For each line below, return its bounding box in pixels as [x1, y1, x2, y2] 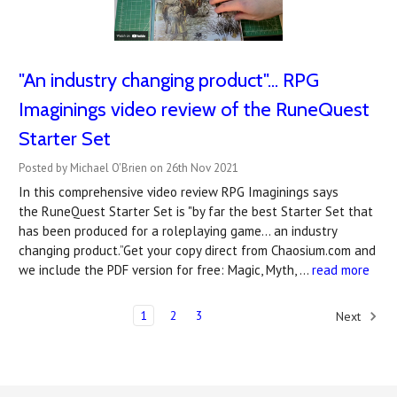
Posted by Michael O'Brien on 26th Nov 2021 [19, 160, 238, 175]
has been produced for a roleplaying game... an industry [19, 222, 337, 239]
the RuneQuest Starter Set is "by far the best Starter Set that [19, 202, 373, 220]
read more [312, 261, 370, 278]
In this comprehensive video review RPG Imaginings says [19, 183, 339, 200]
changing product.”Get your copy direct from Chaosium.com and [19, 241, 376, 259]
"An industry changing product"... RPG [19, 67, 319, 92]
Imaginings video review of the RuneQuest [19, 97, 370, 121]
